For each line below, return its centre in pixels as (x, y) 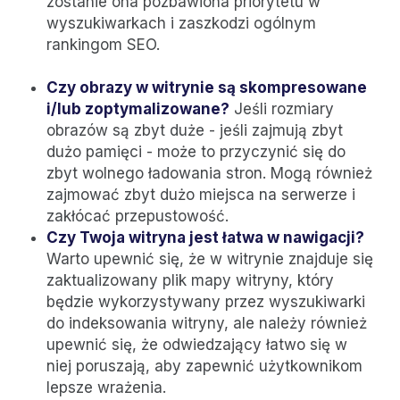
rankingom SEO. (103, 44)
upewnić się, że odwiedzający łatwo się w (197, 344)
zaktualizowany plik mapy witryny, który (190, 280)
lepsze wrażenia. (106, 387)
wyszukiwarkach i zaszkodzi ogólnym (181, 23)
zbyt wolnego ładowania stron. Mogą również (209, 173)
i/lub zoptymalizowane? (138, 108)
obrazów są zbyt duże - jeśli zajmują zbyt (195, 130)
